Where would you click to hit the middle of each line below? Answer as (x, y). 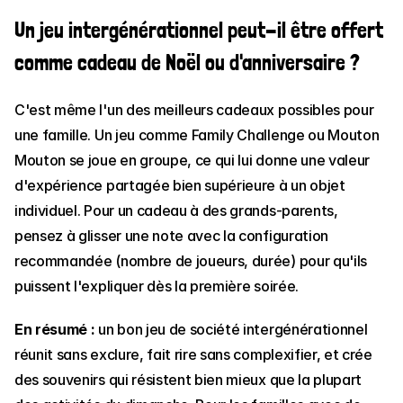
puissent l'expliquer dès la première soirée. (157, 286)
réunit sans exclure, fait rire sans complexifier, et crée (193, 354)
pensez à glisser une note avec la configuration (171, 236)
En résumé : (55, 329)
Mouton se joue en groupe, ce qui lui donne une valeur (193, 160)
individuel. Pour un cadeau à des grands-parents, (176, 210)
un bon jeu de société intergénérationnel (231, 329)
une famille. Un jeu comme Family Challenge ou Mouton (197, 135)
